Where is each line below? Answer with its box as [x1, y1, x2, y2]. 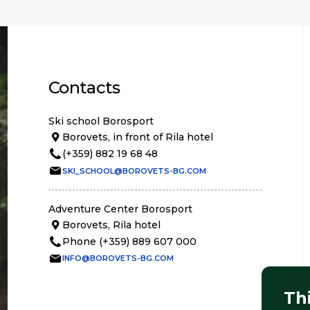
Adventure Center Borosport [48, 202, 192, 215]
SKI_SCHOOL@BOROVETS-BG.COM [62, 165, 206, 176]
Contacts [48, 77, 120, 98]
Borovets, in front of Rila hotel [62, 131, 213, 144]
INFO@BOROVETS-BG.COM [62, 253, 174, 264]
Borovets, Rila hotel [62, 218, 161, 231]
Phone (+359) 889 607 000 [62, 235, 197, 248]
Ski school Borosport [48, 115, 154, 128]
